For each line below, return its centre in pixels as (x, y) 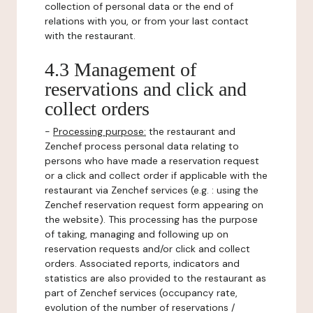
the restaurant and (191, 131)
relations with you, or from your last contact (147, 21)
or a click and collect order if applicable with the (156, 175)
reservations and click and (146, 89)
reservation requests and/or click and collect (147, 249)
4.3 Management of (121, 70)
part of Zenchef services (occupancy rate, (141, 293)
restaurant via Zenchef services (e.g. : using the (152, 190)
